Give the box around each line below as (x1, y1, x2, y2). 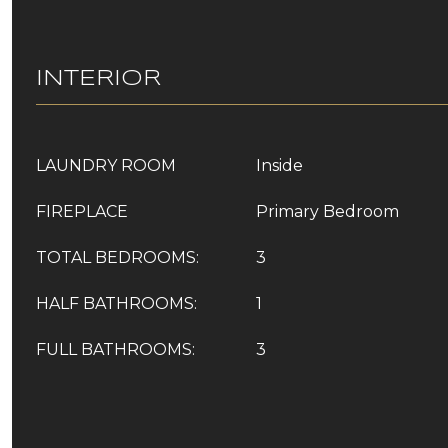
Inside (256, 156, 303, 175)
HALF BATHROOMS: (36, 294, 197, 313)
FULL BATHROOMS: (36, 340, 195, 359)
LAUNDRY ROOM (36, 156, 176, 175)
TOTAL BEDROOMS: (36, 248, 199, 267)
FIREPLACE (36, 202, 128, 221)
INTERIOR (36, 68, 161, 90)
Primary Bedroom (256, 202, 399, 221)
